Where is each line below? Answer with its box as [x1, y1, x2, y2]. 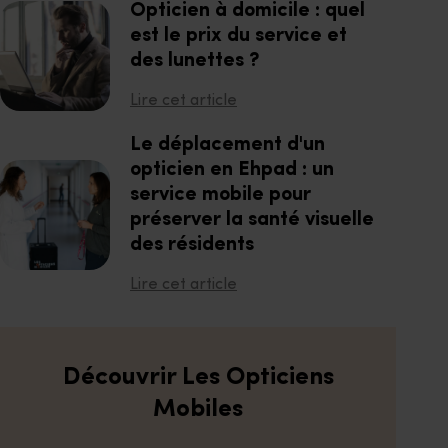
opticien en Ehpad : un [130, 160, 334, 180]
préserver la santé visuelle [130, 210, 374, 230]
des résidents [130, 235, 254, 255]
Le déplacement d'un [130, 135, 325, 155]
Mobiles [153, 397, 243, 422]
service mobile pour [130, 185, 311, 205]
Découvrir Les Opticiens [62, 365, 334, 390]
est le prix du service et [130, 26, 347, 46]
